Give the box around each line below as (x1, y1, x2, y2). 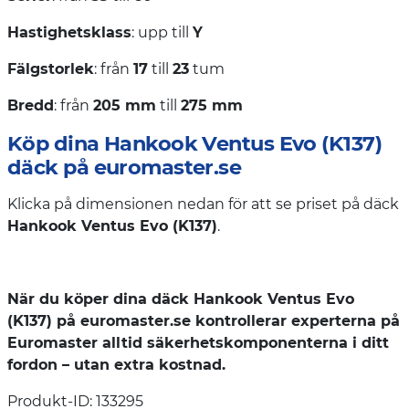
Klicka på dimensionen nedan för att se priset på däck (7, 194, 399, 213)
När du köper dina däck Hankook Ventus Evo (7, 289, 354, 308)
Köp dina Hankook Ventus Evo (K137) (7, 130, 382, 156)
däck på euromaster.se (7, 153, 242, 180)
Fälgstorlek (7, 59, 94, 78)
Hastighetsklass (7, 23, 131, 41)
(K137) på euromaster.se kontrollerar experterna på (7, 311, 400, 330)
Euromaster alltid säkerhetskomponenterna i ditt (7, 333, 389, 351)
